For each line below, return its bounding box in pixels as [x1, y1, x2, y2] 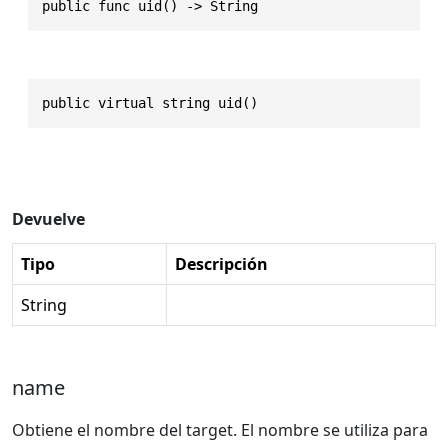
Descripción [175, 252, 268, 275]
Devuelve [12, 207, 85, 230]
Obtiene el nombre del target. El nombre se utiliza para [12, 418, 428, 441]
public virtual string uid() [42, 94, 258, 111]
